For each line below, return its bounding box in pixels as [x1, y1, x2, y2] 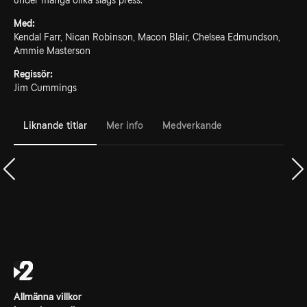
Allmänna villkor [14, 291, 82, 302]
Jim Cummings [14, 82, 77, 93]
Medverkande [162, 119, 222, 131]
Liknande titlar [23, 119, 87, 131]
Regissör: [14, 69, 53, 79]
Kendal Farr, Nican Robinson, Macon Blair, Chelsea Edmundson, [14, 32, 280, 42]
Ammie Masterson [14, 45, 90, 56]
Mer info [106, 119, 143, 131]
